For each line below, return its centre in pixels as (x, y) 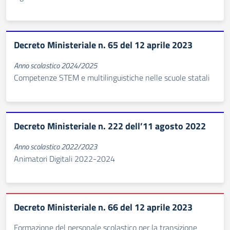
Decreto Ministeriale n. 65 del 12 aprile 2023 (103, 45)
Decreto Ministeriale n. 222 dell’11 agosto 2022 (110, 126)
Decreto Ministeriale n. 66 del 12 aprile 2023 (103, 207)
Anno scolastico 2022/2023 (55, 147)
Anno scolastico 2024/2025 (55, 65)
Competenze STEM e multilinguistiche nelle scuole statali (112, 78)
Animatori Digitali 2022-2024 (64, 159)
